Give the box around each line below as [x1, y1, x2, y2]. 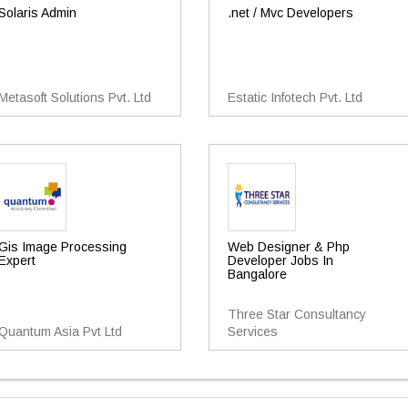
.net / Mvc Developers [227, 5, 353, 20]
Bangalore [227, 267, 287, 281]
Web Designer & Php [227, 240, 350, 254]
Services [227, 324, 278, 339]
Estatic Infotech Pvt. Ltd [227, 90, 362, 105]
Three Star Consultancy [227, 307, 366, 321]
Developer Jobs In [227, 253, 333, 268]
